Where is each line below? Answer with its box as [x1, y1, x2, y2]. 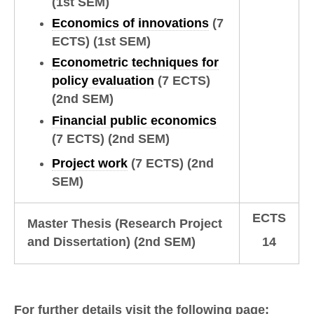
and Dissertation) [27, 235, 134, 250]
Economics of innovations [52, 16, 210, 31]
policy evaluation [52, 74, 155, 88]
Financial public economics [52, 113, 217, 128]
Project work [52, 156, 128, 170]
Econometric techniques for [52, 55, 219, 70]
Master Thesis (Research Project [27, 217, 222, 231]
